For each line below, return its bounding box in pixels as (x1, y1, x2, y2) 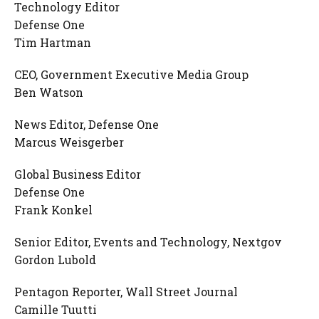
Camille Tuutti (14, 302, 97, 317)
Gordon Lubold (14, 252, 96, 267)
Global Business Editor (14, 167, 141, 182)
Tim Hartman (14, 35, 91, 50)
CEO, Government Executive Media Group (14, 67, 249, 82)
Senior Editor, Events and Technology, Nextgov (14, 234, 282, 249)
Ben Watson (14, 85, 83, 100)
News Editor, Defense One (14, 117, 159, 132)
